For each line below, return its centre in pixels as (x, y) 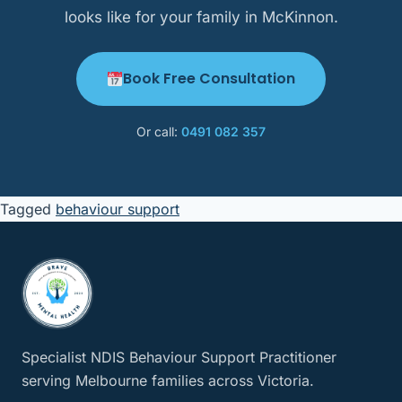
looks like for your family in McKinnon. (201, 17)
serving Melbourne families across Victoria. (168, 381)
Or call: (159, 132)
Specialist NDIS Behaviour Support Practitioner (179, 358)
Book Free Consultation (210, 79)
